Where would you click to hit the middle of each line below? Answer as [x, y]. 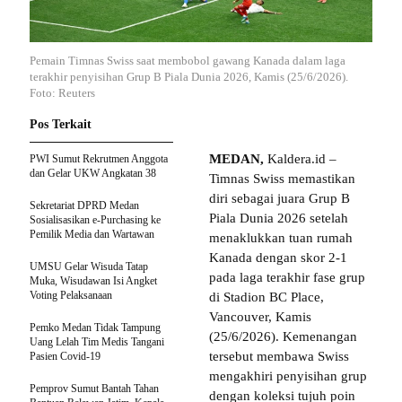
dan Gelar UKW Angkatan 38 [93, 173]
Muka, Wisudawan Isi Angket [93, 280]
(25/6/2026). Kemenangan [283, 336]
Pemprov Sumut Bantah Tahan [94, 388]
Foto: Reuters [62, 92]
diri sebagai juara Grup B [280, 198]
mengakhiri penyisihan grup [288, 376]
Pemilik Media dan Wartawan [92, 234]
